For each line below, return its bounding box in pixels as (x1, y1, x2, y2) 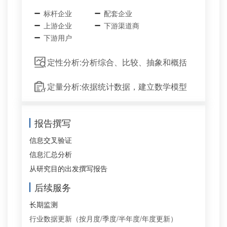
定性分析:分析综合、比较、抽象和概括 (47, 56, 187, 68)
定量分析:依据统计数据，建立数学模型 (47, 81, 187, 92)
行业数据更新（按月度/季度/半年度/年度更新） (29, 213, 177, 223)
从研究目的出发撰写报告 (29, 163, 107, 173)
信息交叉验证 (29, 135, 72, 145)
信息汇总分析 (29, 149, 72, 159)
